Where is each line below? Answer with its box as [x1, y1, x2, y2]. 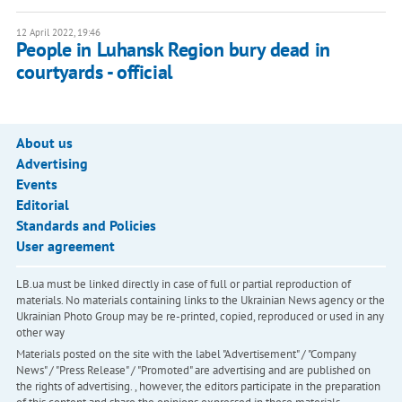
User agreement [15, 237, 115, 256]
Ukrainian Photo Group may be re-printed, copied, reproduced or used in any [15, 309, 384, 325]
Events [15, 175, 57, 194]
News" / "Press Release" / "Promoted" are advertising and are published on [15, 363, 371, 379]
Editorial [15, 196, 69, 214]
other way [15, 325, 65, 341]
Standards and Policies [15, 216, 156, 235]
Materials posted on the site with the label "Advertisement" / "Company [15, 346, 356, 363]
